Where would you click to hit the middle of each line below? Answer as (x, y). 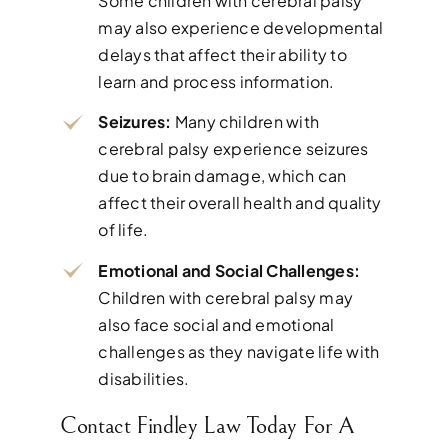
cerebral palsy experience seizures (233, 149)
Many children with (245, 122)
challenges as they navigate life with (239, 351)
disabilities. (144, 378)
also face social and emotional (216, 324)
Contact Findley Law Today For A (207, 426)
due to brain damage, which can (222, 176)
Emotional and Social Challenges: (229, 270)
